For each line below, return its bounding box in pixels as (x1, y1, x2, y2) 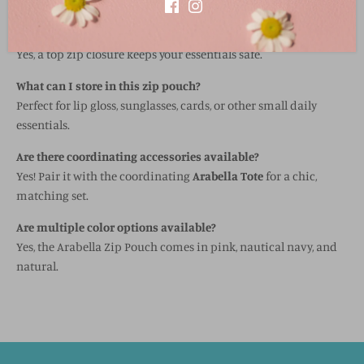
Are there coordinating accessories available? (16, 148, 259, 164)
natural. (16, 258, 58, 274)
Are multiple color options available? (16, 219, 216, 235)
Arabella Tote (193, 167, 263, 184)
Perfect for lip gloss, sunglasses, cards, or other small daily (16, 97, 317, 113)
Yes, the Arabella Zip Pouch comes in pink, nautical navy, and (16, 238, 337, 254)
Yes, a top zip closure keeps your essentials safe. (16, 45, 262, 62)
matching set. (16, 187, 89, 203)
